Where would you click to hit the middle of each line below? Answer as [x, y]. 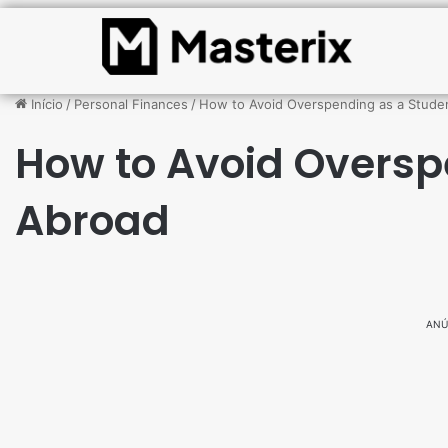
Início [45, 104]
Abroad [92, 220]
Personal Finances [131, 104]
